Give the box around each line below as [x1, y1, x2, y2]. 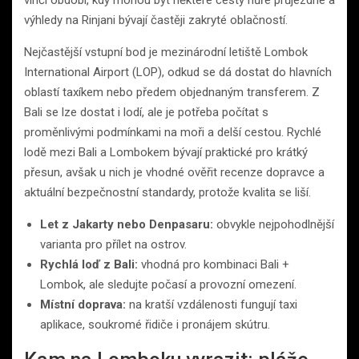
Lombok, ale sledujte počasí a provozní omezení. [40, 276, 296, 292]
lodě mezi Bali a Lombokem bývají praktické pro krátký [24, 144, 308, 159]
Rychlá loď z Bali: [40, 256, 138, 272]
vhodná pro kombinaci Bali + [138, 256, 289, 272]
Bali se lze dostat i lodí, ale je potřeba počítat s [24, 104, 268, 119]
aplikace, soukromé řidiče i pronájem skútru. [40, 317, 270, 332]
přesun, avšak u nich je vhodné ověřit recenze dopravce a [24, 164, 325, 179]
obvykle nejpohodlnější [213, 216, 334, 232]
